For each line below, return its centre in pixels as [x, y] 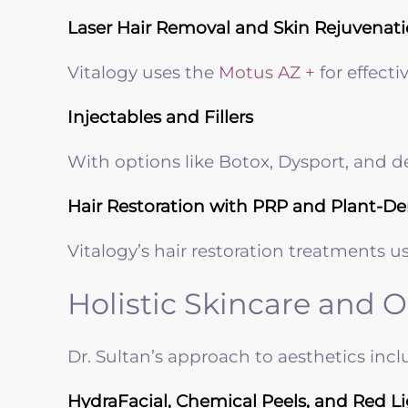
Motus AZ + [267, 72]
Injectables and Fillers [160, 117]
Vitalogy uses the [143, 72]
